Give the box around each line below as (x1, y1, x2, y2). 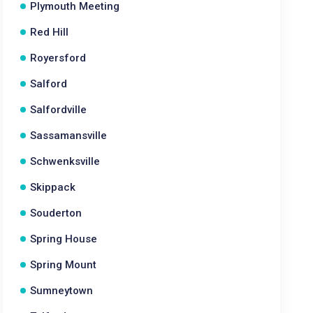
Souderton (30, 207, 82, 219)
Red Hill (30, 26, 69, 38)
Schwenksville (30, 155, 101, 168)
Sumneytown (30, 284, 94, 297)
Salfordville (30, 103, 87, 116)
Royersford (30, 52, 87, 64)
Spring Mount (30, 259, 97, 271)
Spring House (30, 233, 98, 245)
